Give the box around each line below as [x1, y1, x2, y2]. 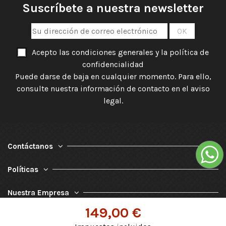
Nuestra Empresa [8, 188, 69, 197]
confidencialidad [82, 59, 144, 69]
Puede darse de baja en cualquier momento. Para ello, [15, 71, 211, 81]
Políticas [8, 164, 38, 174]
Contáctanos [8, 141, 53, 151]
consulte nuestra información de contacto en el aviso [16, 83, 210, 93]
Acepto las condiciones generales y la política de [31, 47, 209, 57]
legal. [103, 95, 123, 105]
